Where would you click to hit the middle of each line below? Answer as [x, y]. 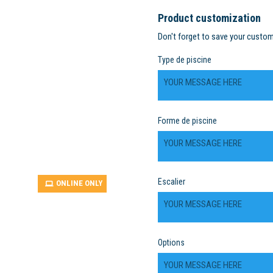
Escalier [172, 182]
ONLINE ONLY [79, 183]
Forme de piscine [187, 121]
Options [171, 243]
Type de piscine [185, 60]
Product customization [209, 18]
